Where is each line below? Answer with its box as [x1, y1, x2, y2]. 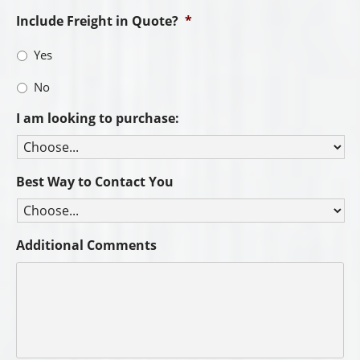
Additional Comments [16, 235, 157, 254]
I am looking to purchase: [16, 108, 179, 127]
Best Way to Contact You [16, 172, 174, 190]
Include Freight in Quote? [16, 11, 178, 30]
